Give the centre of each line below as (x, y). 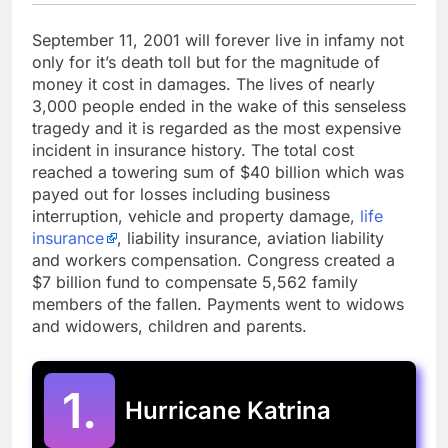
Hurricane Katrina (228, 410)
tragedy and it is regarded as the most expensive (216, 127)
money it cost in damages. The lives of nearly (203, 83)
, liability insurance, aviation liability (250, 237)
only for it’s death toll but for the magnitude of (206, 61)
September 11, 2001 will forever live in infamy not (218, 39)
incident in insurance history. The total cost (193, 149)
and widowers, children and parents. (169, 325)
